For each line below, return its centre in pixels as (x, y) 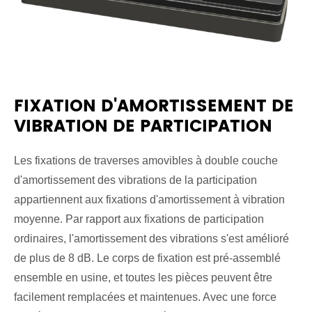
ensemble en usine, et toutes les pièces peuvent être (143, 278)
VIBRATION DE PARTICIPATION (143, 127)
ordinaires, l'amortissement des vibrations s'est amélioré (151, 239)
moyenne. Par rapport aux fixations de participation (139, 219)
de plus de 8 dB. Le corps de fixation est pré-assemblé (147, 258)
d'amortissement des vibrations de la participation (135, 180)
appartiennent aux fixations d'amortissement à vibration (149, 200)
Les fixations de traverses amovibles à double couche (146, 161)
